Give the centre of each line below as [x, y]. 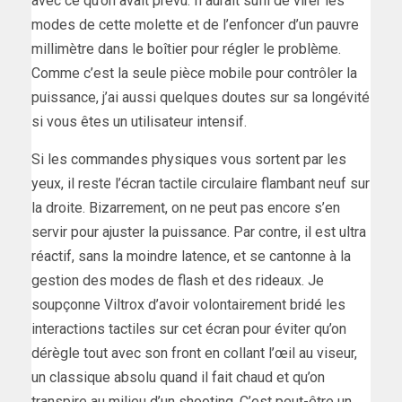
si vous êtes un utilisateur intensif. [139, 122]
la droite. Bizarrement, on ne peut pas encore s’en [186, 208]
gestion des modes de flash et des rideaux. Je [178, 281]
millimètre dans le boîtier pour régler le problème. [186, 49]
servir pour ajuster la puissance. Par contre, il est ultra [199, 232]
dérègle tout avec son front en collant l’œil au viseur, [194, 354]
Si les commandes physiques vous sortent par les [189, 160]
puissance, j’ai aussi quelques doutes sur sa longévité [201, 98]
